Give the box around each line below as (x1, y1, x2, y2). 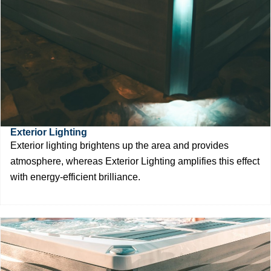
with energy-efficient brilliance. (10, 171, 140, 182)
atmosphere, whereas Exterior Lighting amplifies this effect (10, 155, 260, 166)
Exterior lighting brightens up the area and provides (10, 140, 229, 151)
